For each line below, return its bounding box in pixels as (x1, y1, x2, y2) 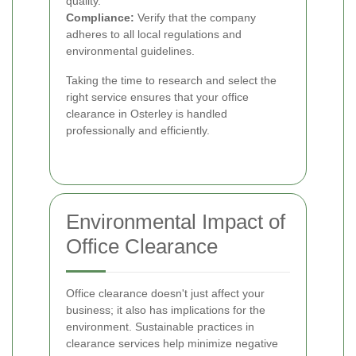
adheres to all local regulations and (66, 27, 242, 41)
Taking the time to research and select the (66, 73, 277, 87)
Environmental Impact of (66, 209, 285, 234)
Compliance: (66, 10, 134, 24)
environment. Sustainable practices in (66, 319, 254, 333)
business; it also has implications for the (66, 303, 265, 316)
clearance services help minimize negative (66, 336, 278, 350)
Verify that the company (134, 10, 256, 24)
